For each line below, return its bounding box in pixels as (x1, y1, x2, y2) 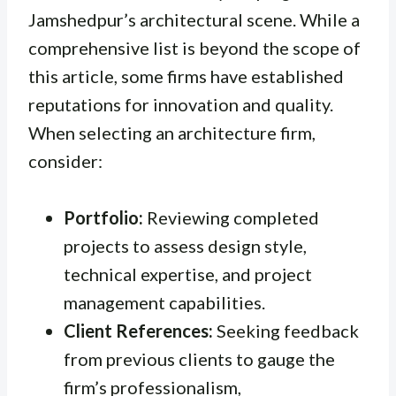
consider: (28, 150, 103, 172)
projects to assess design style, (64, 235, 307, 257)
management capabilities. (64, 292, 265, 314)
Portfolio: (64, 207, 143, 229)
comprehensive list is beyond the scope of (28, 37, 361, 59)
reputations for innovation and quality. (28, 94, 333, 116)
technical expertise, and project (64, 263, 312, 286)
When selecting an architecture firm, (28, 122, 316, 144)
